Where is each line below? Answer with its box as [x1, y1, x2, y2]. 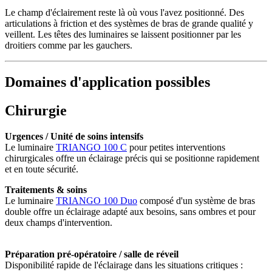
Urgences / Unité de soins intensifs [5, 131, 143, 141]
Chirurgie [5, 103, 67, 119]
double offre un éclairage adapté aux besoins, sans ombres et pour [5, 206, 256, 217]
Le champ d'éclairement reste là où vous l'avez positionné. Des [5, 7, 244, 18]
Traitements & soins [5, 185, 87, 195]
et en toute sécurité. [5, 164, 78, 174]
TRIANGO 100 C [56, 142, 127, 152]
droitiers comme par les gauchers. [5, 40, 132, 51]
